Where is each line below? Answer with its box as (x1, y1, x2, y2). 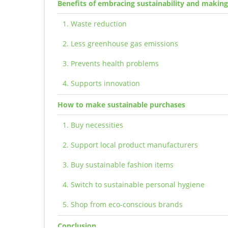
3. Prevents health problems (63, 59, 159, 68)
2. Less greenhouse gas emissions (63, 39, 178, 48)
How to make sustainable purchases (58, 100, 185, 109)
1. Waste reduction (63, 19, 127, 28)
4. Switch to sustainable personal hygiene (63, 180, 205, 189)
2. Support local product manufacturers (63, 140, 198, 150)
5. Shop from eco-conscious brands (63, 199, 183, 209)
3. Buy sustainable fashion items (63, 160, 174, 169)
